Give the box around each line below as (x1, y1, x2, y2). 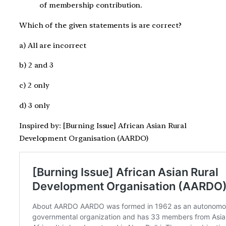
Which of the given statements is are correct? (19, 20, 182, 30)
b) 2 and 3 (19, 61, 53, 70)
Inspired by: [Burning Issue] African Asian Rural (19, 121, 187, 130)
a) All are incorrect (19, 40, 86, 50)
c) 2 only (19, 81, 50, 90)
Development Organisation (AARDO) (19, 133, 148, 143)
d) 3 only (19, 100, 50, 110)
